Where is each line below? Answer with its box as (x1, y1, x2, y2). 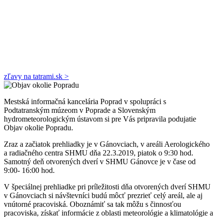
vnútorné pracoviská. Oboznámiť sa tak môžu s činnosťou (4, 200, 181, 208)
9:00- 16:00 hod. (4, 166, 55, 174)
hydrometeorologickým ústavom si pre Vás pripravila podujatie (4, 114, 196, 123)
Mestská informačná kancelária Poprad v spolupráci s (4, 97, 166, 106)
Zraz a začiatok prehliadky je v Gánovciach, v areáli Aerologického (4, 139, 210, 148)
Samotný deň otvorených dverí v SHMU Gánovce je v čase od (4, 157, 196, 166)
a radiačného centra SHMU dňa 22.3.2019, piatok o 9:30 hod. (4, 148, 193, 157)
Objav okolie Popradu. (4, 123, 73, 132)
